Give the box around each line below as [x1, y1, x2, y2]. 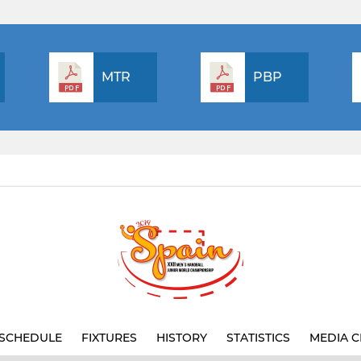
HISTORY [156, 330, 207, 345]
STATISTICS [226, 330, 290, 345]
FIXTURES [81, 330, 137, 345]
